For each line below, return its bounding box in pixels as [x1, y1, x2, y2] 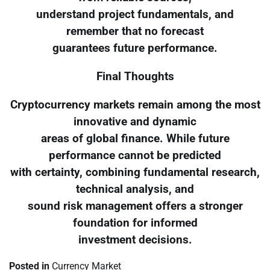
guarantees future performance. [52, 42, 218, 55]
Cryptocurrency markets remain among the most [10, 98, 260, 111]
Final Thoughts [96, 69, 174, 83]
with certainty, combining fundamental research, [10, 165, 260, 179]
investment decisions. [78, 233, 192, 246]
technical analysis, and [76, 182, 194, 196]
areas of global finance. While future [40, 131, 230, 145]
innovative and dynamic [74, 115, 196, 128]
